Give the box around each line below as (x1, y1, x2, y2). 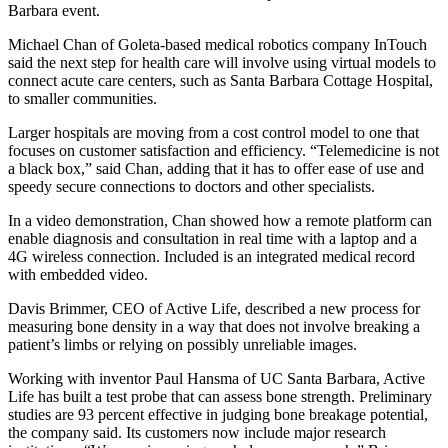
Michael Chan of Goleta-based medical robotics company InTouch (8, 36, 427, 54)
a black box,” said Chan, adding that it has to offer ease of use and (8, 160, 424, 178)
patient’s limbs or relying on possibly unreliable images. (8, 336, 357, 354)
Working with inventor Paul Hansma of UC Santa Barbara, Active (8, 370, 425, 388)
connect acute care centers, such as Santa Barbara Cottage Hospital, (8, 72, 433, 90)
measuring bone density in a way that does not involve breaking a (8, 318, 420, 336)
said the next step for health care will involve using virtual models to (8, 54, 436, 72)
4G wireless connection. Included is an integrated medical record (8, 248, 415, 266)
